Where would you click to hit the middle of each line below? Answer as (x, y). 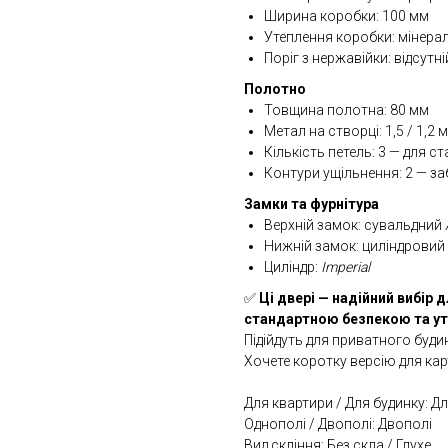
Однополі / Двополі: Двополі (338, 424)
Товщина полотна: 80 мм (346, 110)
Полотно (275, 89)
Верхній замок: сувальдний (354, 225)
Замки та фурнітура (311, 204)
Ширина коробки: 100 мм (346, 16)
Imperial (345, 267)
